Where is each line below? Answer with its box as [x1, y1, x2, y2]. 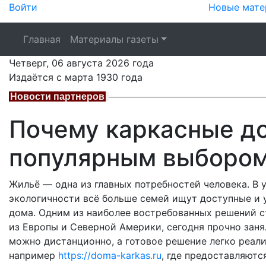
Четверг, [9, 57, 52, 69]
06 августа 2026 [52, 57, 129, 69]
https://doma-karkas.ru [55, 249, 161, 261]
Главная [23, 33, 61, 45]
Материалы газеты [70, 33, 159, 45]
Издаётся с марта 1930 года [9, 71, 142, 83]
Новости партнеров [10, 91, 104, 102]
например [9, 249, 55, 261]
